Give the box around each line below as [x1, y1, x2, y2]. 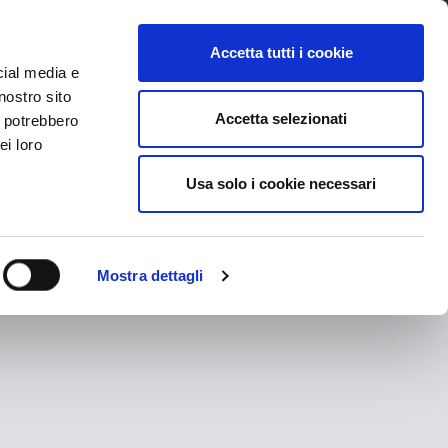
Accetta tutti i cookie [209, 44, 353, 61]
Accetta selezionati [215, 109, 347, 127]
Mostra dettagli [97, 267, 204, 284]
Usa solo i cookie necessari [186, 175, 376, 192]
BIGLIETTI [176, 19, 243, 38]
